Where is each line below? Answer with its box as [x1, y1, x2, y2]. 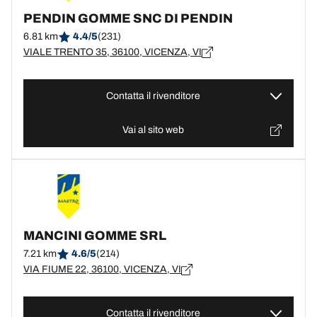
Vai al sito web [122, 125, 184, 135]
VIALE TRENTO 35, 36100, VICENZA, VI [23, 47, 202, 57]
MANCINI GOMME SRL [23, 229, 166, 243]
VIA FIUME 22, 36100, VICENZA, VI [23, 264, 181, 275]
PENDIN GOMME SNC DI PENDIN [23, 11, 233, 25]
